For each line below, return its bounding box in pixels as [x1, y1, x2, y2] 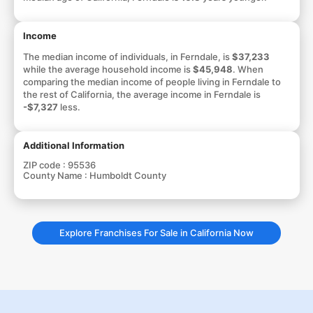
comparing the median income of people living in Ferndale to [22, 75, 281, 87]
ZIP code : [22, 159, 68, 170]
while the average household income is [22, 63, 193, 75]
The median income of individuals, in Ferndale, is [22, 50, 232, 62]
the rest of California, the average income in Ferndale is [22, 88, 261, 100]
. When [232, 63, 263, 75]
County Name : [22, 169, 89, 181]
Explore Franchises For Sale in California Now [59, 226, 254, 238]
